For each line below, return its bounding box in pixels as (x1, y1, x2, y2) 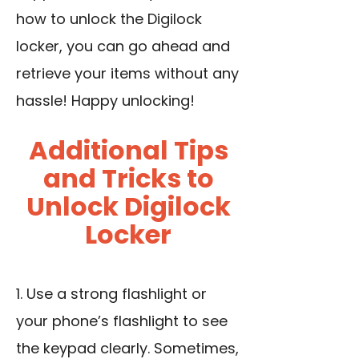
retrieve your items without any (16, 63, 239, 84)
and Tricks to (42, 160, 214, 197)
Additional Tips (28, 132, 228, 169)
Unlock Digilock (26, 188, 231, 225)
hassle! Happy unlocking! (16, 91, 195, 111)
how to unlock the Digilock (16, 9, 202, 30)
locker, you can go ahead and (16, 36, 230, 57)
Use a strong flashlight (26, 284, 192, 305)
